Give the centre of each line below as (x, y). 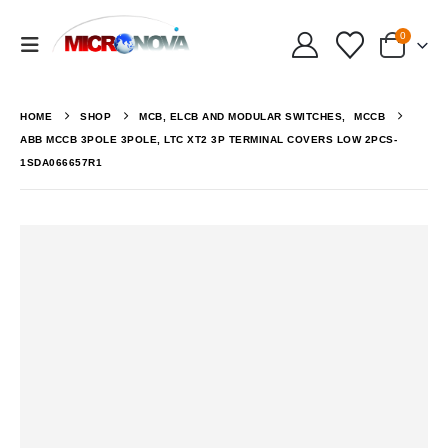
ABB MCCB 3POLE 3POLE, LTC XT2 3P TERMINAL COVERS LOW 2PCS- (208, 140)
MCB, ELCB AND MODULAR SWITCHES (240, 117)
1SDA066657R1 (61, 163)
